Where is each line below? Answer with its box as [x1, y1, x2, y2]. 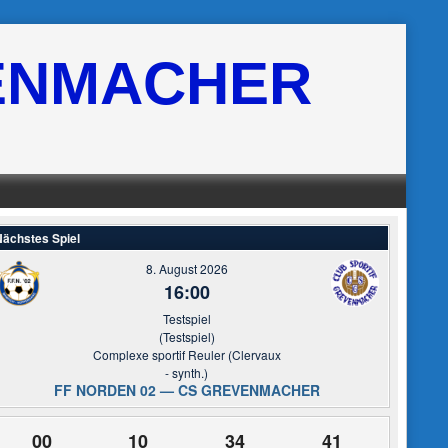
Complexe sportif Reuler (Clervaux [92, 346, 281, 363]
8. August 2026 [145, 260, 228, 277]
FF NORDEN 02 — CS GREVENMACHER [53, 380, 320, 400]
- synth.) [165, 364, 209, 381]
